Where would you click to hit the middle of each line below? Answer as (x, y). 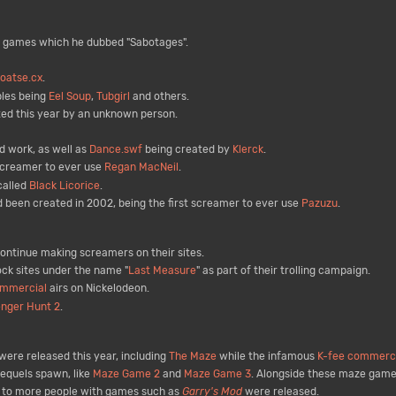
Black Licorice (64, 185)
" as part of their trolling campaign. (283, 271)
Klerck (247, 150)
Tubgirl (113, 96)
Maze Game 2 (126, 373)
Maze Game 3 (217, 373)
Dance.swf (115, 150)
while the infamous (267, 356)
